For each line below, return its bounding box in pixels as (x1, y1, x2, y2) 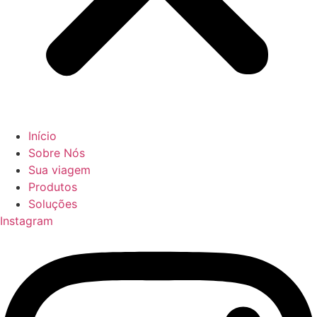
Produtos (28, 180, 77, 194)
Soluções (28, 197, 77, 211)
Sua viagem (28, 163, 91, 177)
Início (28, 129, 57, 143)
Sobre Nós (28, 146, 85, 160)
